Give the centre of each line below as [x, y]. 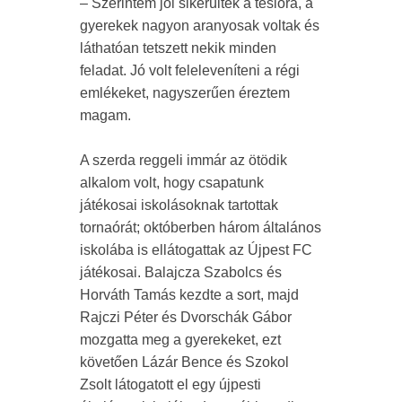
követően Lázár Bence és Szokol [184, 363]
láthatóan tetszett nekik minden [178, 48]
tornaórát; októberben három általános [201, 228]
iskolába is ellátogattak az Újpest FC [196, 250]
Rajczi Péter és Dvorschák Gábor [186, 318]
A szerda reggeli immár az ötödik [184, 161]
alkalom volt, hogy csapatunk [172, 183]
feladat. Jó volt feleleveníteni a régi [190, 71]
